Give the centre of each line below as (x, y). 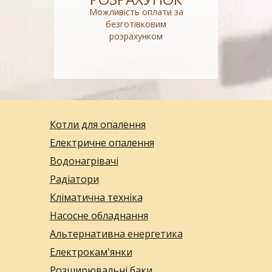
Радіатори (74, 179)
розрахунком (136, 36)
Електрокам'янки (91, 252)
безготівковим (136, 24)
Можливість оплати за (136, 12)
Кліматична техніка (96, 197)
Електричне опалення (102, 143)
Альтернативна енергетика (116, 234)
